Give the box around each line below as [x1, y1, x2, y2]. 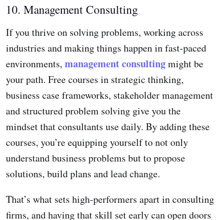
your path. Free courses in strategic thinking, [6, 73, 184, 86]
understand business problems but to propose [6, 151, 185, 165]
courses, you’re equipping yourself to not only [6, 136, 188, 149]
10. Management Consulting [6, 1, 138, 18]
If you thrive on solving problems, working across [6, 26, 203, 39]
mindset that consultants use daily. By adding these [6, 120, 210, 134]
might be [168, 57, 203, 71]
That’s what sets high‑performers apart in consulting [6, 192, 214, 206]
